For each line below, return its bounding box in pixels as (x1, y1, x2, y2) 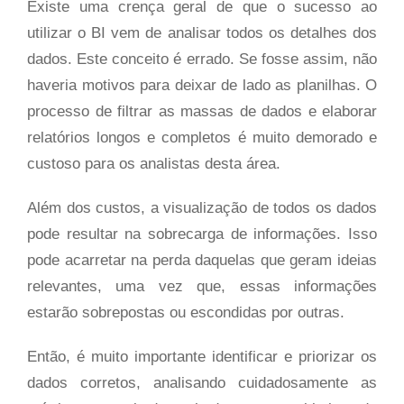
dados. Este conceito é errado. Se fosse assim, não (27, 50, 377, 69)
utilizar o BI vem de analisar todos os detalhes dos (27, 24, 377, 42)
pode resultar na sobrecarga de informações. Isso (27, 225, 377, 243)
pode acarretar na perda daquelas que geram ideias (27, 252, 377, 270)
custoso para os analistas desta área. (27, 155, 280, 173)
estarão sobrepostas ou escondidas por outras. (27, 304, 344, 322)
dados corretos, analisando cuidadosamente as (27, 374, 377, 392)
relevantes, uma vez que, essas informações (27, 278, 377, 296)
